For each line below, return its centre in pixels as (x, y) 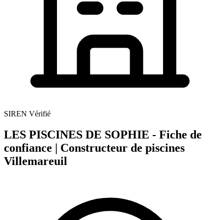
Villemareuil (36, 161)
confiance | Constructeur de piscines (94, 148)
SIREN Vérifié (27, 114)
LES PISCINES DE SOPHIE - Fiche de (103, 134)
